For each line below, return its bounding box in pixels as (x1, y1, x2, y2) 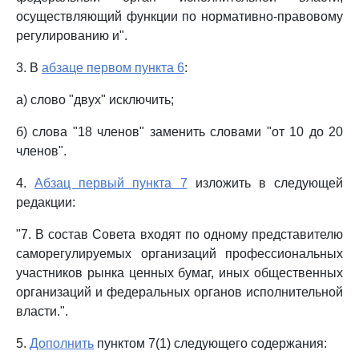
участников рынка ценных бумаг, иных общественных (16, 266, 343, 280)
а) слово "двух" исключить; (16, 93, 174, 107)
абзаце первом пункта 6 (42, 61, 184, 75)
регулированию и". (16, 29, 127, 42)
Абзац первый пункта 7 (34, 176, 188, 190)
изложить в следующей (187, 176, 344, 190)
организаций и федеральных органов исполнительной (16, 285, 343, 299)
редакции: (16, 196, 75, 209)
